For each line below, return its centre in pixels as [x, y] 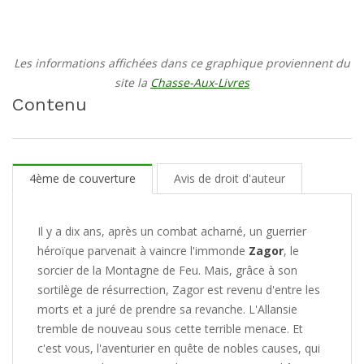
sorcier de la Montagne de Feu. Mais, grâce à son [167, 270]
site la [132, 82]
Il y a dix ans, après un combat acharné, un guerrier [172, 231]
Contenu [50, 104]
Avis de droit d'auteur [230, 178]
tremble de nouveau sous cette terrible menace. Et [170, 329]
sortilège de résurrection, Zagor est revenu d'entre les [179, 290]
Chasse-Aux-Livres [200, 82]
